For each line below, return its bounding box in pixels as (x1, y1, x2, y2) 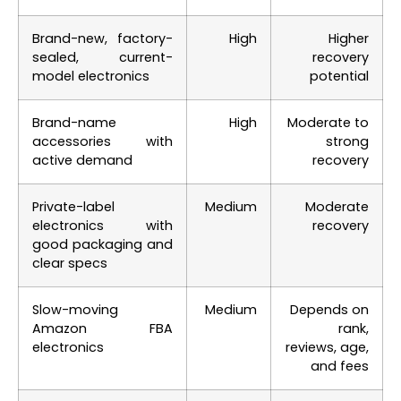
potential (310, 66, 369, 85)
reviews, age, (286, 337, 369, 356)
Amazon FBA (32, 319, 173, 337)
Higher (328, 29, 369, 47)
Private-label (32, 197, 115, 216)
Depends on (290, 300, 369, 319)
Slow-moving (32, 300, 118, 319)
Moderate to (287, 113, 369, 132)
